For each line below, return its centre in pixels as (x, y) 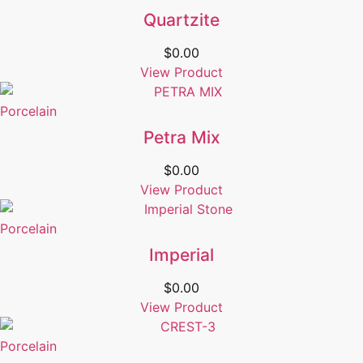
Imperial (181, 255)
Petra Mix (181, 138)
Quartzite (181, 20)
